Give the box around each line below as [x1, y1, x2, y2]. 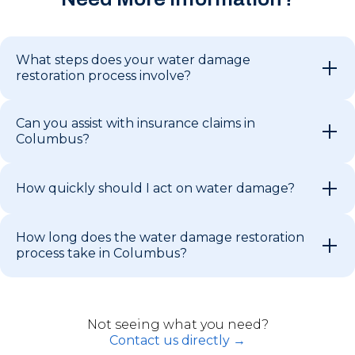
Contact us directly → [109, 332, 246, 348]
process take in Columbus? [16, 245, 187, 261]
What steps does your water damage [16, 52, 250, 67]
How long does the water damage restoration [16, 229, 304, 245]
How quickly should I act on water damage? [16, 180, 295, 196]
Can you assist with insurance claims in [16, 115, 255, 131]
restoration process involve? [16, 67, 191, 83]
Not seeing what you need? [86, 316, 269, 332]
